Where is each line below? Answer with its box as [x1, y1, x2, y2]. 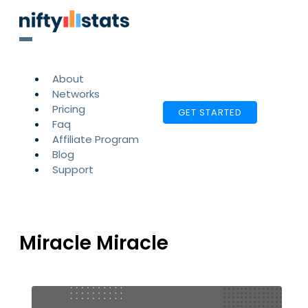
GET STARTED [178, 106, 242, 119]
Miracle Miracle [19, 230, 168, 257]
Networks [52, 87, 100, 101]
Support [52, 162, 93, 177]
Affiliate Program [52, 132, 139, 146]
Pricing [52, 102, 85, 116]
